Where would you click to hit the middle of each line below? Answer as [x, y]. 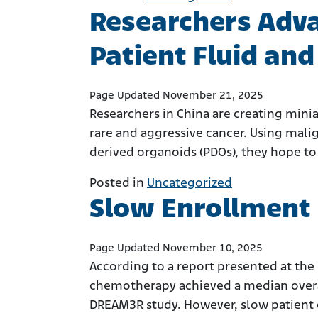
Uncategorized [190, 183]
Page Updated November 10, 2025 [176, 248]
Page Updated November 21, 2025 [176, 95]
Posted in [118, 183]
